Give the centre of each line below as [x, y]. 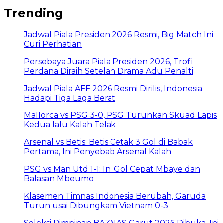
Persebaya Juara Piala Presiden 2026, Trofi [108, 62]
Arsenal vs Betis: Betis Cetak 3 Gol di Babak [108, 142]
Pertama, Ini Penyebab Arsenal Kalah [98, 152]
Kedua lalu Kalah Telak [70, 125]
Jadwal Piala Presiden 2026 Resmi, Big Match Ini [118, 35]
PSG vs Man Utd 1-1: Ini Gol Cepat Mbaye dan [112, 169]
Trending [34, 13]
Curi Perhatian [53, 44]
